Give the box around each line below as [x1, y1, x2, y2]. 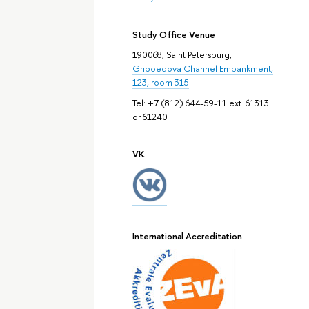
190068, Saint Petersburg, [132, 48, 232, 61]
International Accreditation [132, 229, 242, 242]
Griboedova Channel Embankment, [132, 61, 273, 74]
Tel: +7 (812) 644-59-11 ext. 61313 [132, 97, 269, 110]
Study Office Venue [132, 28, 215, 41]
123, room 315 [132, 75, 189, 88]
